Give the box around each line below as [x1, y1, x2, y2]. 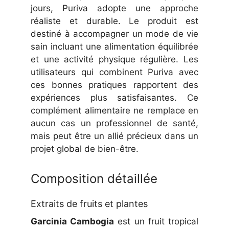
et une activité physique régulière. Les [31, 54, 198, 65]
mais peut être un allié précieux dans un [31, 131, 198, 142]
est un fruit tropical [114, 216, 199, 227]
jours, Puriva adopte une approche [31, 3, 198, 14]
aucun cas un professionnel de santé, [31, 118, 198, 129]
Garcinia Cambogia [31, 216, 114, 227]
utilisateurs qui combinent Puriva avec [31, 67, 198, 78]
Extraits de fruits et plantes [31, 198, 148, 210]
